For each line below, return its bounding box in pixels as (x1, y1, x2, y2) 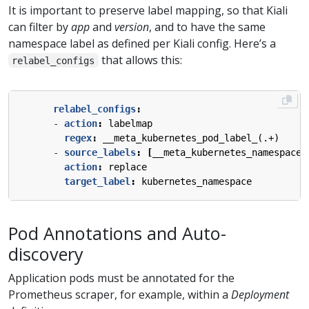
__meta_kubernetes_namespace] (152, 146, 307, 158)
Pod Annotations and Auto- (8, 221, 226, 245)
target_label (64, 175, 130, 187)
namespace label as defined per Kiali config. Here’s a (8, 35, 276, 51)
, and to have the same (149, 19, 266, 34)
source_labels (64, 146, 136, 158)
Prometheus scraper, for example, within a (8, 287, 231, 303)
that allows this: (98, 52, 182, 68)
